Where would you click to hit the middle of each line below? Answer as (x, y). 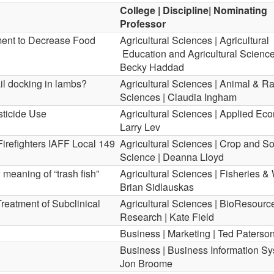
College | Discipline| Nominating (194, 10)
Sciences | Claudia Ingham (178, 97)
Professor (143, 24)
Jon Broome (146, 263)
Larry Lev (140, 127)
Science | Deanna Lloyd (172, 157)
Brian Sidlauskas (157, 187)
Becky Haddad (152, 67)
